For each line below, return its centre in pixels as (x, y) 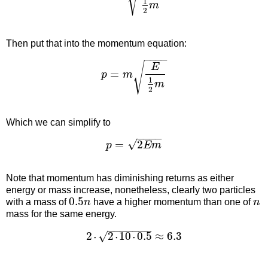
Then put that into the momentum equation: (96, 44)
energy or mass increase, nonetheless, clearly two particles (131, 190)
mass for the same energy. (61, 214)
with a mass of (37, 202)
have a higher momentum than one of (172, 202)
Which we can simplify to (58, 122)
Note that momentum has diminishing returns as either (120, 178)
